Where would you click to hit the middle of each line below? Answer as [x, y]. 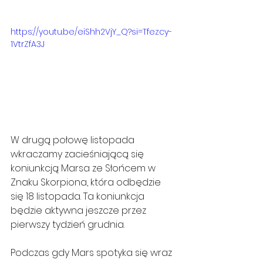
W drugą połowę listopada [74, 140]
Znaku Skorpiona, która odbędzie [87, 183]
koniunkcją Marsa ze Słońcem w [84, 168]
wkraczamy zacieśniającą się [78, 154]
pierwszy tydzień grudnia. [68, 225]
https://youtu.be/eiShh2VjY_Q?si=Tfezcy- [91, 31]
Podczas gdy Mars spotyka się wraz [92, 253]
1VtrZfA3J [28, 44]
